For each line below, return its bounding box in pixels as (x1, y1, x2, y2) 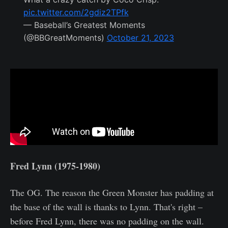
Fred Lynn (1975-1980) (10, 159, 100, 173)
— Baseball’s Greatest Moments (23, 20, 145, 31)
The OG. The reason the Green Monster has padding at (10, 186, 214, 199)
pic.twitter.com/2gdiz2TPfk (23, 7, 129, 18)
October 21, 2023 (106, 33, 174, 43)
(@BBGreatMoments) (23, 33, 107, 43)
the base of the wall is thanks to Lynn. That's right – (10, 201, 203, 213)
